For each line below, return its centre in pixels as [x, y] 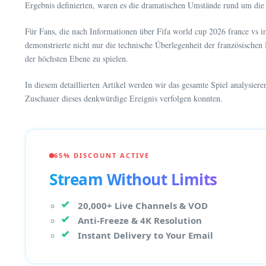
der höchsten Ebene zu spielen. [77, 59]
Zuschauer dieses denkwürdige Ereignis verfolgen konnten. [124, 99]
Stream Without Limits [133, 180]
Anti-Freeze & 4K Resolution [140, 221]
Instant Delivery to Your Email [145, 235]
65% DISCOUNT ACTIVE [102, 156]
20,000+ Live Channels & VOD [143, 206]
